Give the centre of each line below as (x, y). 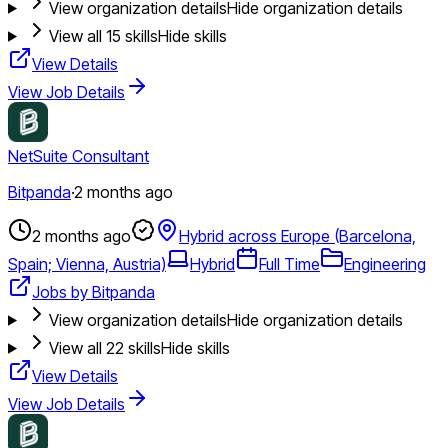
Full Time (289, 263)
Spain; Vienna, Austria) (87, 263)
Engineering (385, 263)
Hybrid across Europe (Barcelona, (297, 235)
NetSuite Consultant (78, 155)
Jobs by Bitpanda (93, 291)
